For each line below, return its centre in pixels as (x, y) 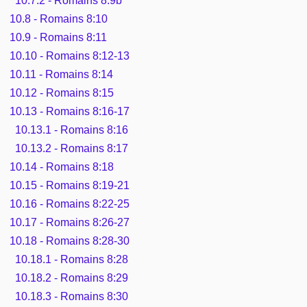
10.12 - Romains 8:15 (62, 93)
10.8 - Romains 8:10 (59, 19)
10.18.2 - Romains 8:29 (71, 278)
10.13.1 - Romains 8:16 (71, 130)
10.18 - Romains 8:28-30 (70, 241)
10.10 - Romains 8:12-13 (70, 56)
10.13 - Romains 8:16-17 (70, 111)
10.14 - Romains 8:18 (62, 167)
